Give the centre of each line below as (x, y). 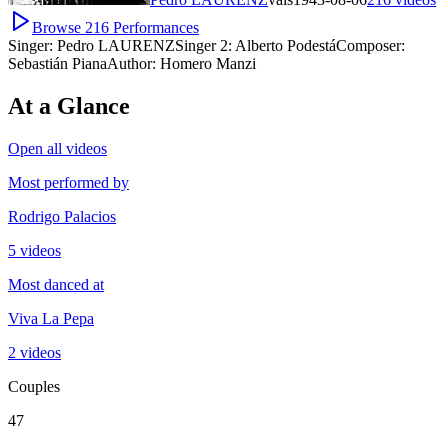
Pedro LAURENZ (116, 46)
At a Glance (69, 106)
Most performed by (68, 182)
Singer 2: (203, 46)
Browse (58, 28)
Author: (131, 64)
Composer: (370, 46)
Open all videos (57, 148)
